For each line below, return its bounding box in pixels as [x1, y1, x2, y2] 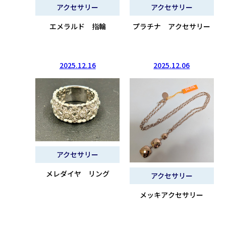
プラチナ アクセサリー [133, 21, 211, 32]
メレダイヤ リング [45, 168, 109, 179]
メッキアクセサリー [140, 189, 204, 200]
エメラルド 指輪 [49, 21, 106, 32]
